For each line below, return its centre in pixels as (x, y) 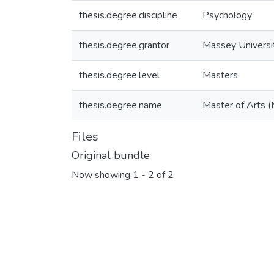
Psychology (227, 15)
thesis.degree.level (119, 75)
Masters (220, 75)
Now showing (102, 175)
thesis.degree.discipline (128, 15)
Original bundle (111, 155)
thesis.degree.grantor (124, 45)
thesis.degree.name (120, 105)
